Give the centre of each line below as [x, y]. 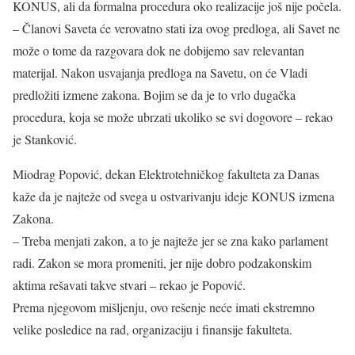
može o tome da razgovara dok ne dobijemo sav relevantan [158, 50]
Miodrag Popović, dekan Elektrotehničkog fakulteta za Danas [166, 174]
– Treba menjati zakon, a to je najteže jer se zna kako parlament [170, 240]
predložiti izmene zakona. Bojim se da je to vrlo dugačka [154, 95]
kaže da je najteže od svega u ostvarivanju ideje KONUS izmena [174, 196]
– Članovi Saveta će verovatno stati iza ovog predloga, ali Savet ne [176, 28]
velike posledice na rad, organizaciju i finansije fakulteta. [153, 329]
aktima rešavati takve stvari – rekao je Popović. [129, 285]
